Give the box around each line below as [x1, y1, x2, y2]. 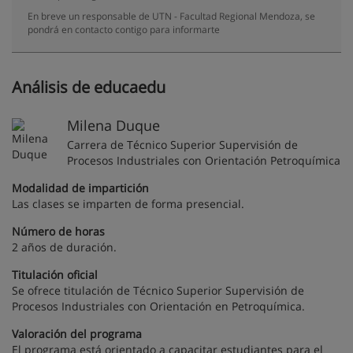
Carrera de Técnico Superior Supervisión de [67, 137, 298, 152]
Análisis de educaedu [12, 76, 165, 98]
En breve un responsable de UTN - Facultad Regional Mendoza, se [28, 9, 315, 22]
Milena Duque [67, 116, 160, 135]
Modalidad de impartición [12, 180, 149, 195]
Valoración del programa [12, 326, 142, 341]
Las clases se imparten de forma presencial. [12, 196, 244, 211]
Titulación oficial [12, 267, 98, 282]
